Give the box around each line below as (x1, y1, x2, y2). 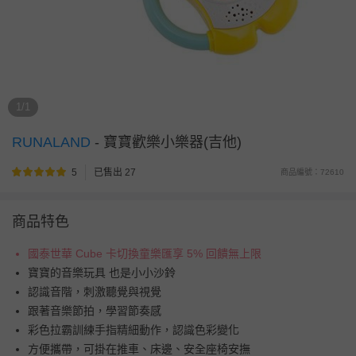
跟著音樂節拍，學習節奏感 (28, 304, 161, 317)
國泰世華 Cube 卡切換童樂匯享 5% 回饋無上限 (28, 247, 261, 260)
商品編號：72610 (281, 168, 344, 176)
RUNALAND (12, 134, 95, 150)
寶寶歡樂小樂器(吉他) (99, 134, 242, 150)
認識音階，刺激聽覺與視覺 (28, 285, 161, 298)
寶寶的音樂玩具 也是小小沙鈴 (28, 266, 176, 279)
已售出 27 (94, 167, 136, 178)
